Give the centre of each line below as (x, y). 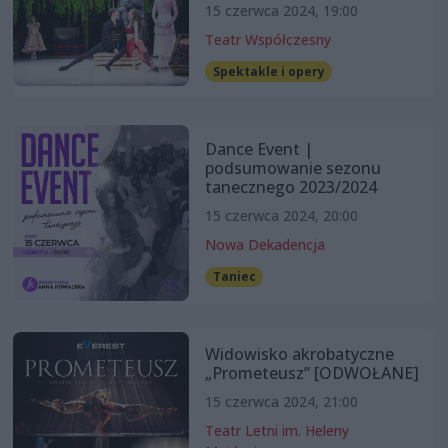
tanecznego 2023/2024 (290, 186)
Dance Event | (258, 148)
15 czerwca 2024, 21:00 (281, 401)
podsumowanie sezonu (292, 167)
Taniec (234, 276)
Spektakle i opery (268, 71)
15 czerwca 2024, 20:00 (281, 215)
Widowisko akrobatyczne (299, 353)
